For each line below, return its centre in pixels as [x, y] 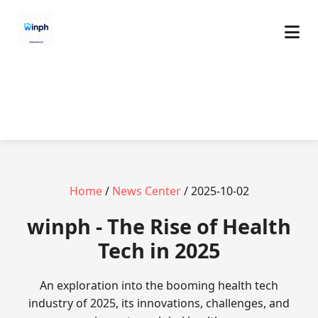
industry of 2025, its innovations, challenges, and [159, 303]
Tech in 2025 [159, 250]
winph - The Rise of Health [159, 226]
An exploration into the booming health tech [159, 285]
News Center [146, 191]
